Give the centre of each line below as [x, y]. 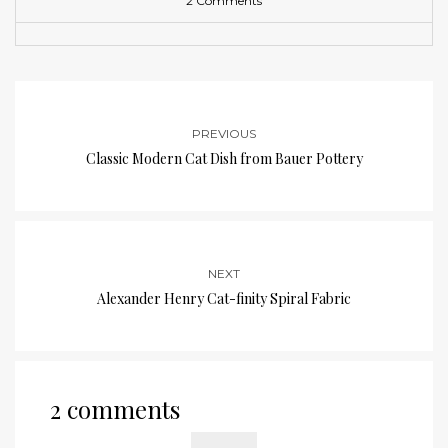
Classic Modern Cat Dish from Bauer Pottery [224, 159]
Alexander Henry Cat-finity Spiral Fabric [224, 299]
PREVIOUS [224, 134]
